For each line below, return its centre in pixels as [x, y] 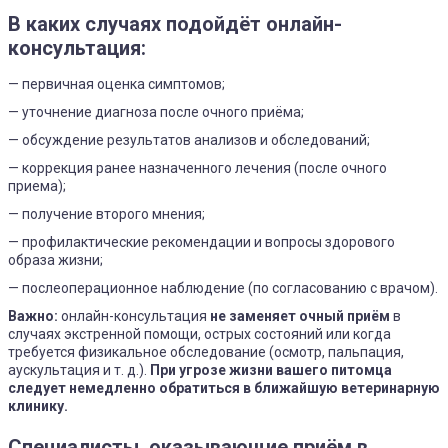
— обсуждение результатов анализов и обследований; [189, 139]
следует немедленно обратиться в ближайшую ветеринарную [224, 387]
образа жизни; [55, 259]
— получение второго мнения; [106, 213]
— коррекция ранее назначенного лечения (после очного [197, 167]
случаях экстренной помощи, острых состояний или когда [199, 333]
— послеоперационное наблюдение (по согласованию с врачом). [223, 287]
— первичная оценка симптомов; [116, 83]
